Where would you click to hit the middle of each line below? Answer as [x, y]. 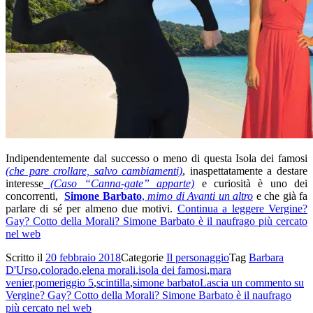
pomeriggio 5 [64, 282]
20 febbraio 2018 [83, 257]
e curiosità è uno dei [251, 183]
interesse [24, 183]
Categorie [144, 257]
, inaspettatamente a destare [245, 170]
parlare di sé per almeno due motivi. [92, 208]
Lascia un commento [246, 282]
